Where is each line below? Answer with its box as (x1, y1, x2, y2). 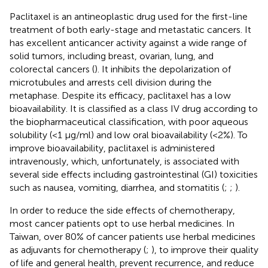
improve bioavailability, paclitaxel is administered (10, 142, 215, 154)
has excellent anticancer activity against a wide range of (10, 36, 246, 48)
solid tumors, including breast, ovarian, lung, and (10, 50, 214, 62)
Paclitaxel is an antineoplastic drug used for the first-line (10, 10, 248, 22)
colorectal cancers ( (10, 63, 95, 75)
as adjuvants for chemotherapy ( (10, 243, 146, 255)
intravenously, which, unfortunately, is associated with (10, 155, 239, 167)
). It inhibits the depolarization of (95, 63, 231, 75)
